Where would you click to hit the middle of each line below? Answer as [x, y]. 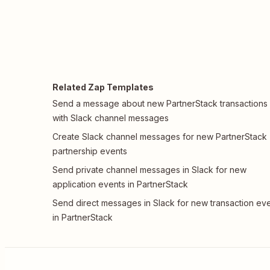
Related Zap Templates [103, 87]
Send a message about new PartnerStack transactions [160, 103]
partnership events [90, 151]
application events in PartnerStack [120, 184]
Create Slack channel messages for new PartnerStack [160, 137]
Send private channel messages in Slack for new [149, 170]
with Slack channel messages [111, 118]
